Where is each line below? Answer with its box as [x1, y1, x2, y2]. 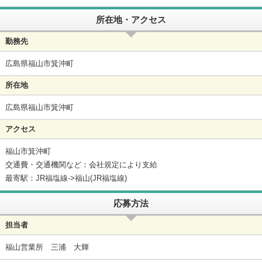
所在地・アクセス [96, 15, 166, 25]
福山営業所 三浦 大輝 [5, 242, 89, 251]
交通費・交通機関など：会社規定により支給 [5, 160, 157, 169]
